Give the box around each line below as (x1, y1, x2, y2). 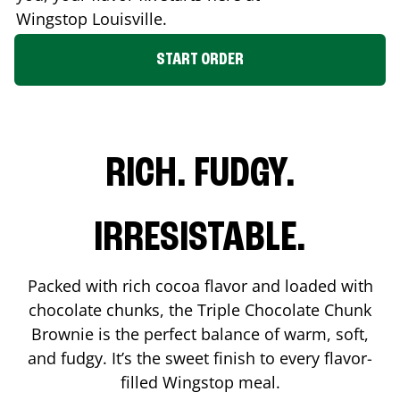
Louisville (92, 7, 162, 29)
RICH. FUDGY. (104, 153, 296, 196)
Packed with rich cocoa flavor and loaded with (27, 274, 373, 296)
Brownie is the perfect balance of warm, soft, (31, 322, 369, 345)
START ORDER (156, 50, 244, 69)
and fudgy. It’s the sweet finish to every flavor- (28, 346, 372, 369)
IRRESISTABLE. (94, 217, 306, 261)
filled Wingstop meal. (120, 371, 280, 393)
